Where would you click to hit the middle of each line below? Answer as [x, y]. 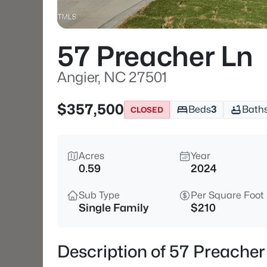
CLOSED [147, 109]
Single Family [114, 208]
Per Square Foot [227, 195]
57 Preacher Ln [155, 56]
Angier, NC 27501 [112, 77]
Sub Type [99, 195]
